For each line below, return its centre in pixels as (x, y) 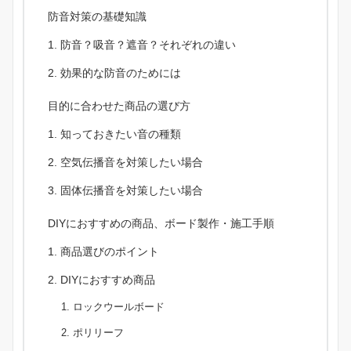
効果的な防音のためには (121, 72)
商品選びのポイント (110, 251)
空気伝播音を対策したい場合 (132, 162)
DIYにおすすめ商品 (108, 279)
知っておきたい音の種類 (121, 134)
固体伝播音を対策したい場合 (132, 190)
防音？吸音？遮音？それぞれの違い (148, 44)
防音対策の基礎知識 (97, 16)
